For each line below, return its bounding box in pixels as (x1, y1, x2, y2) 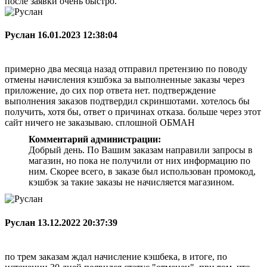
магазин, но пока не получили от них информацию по (29, 156, 250, 166)
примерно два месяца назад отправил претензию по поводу (5, 64, 247, 74)
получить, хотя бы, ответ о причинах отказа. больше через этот (5, 107, 261, 117)
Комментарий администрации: (29, 134, 161, 145)
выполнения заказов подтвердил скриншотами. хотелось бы (5, 96, 250, 107)
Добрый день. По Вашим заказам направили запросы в (29, 145, 253, 156)
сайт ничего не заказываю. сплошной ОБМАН (5, 117, 195, 128)
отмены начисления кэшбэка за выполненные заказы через (5, 74, 244, 85)
